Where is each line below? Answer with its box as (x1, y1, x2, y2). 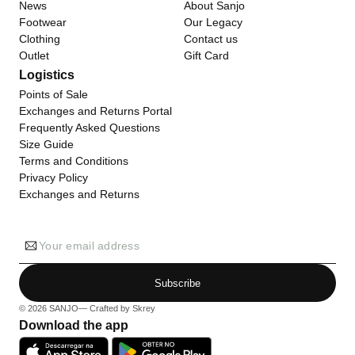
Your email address (39, 239, 140, 252)
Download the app (19, 319, 128, 332)
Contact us (184, 32, 238, 45)
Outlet (19, 49, 49, 62)
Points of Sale (19, 88, 88, 101)
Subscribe (155, 277, 200, 289)
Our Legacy (184, 16, 242, 29)
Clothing (19, 32, 60, 45)
